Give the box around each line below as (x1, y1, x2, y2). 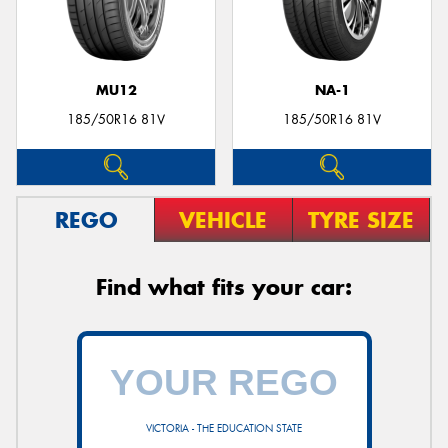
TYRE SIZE (307, 205, 414, 234)
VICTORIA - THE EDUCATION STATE (146, 422, 302, 436)
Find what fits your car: (96, 272, 352, 301)
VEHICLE (179, 205, 268, 234)
